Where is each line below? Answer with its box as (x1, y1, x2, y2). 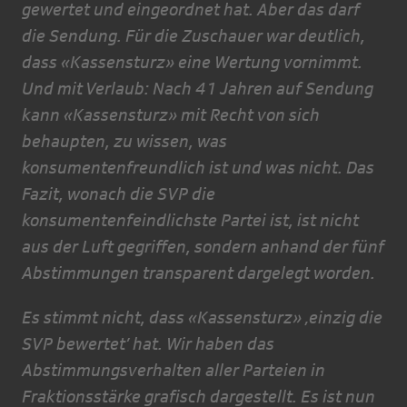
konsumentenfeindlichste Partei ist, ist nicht (22, 210, 359, 231)
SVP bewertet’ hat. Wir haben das (22, 333, 274, 354)
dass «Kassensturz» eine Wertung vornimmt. (22, 52, 362, 73)
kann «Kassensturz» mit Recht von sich (22, 104, 320, 125)
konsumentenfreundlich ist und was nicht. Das (22, 157, 374, 178)
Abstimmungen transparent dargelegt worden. (22, 263, 375, 283)
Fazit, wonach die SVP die (22, 184, 215, 204)
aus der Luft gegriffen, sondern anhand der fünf (22, 236, 384, 257)
